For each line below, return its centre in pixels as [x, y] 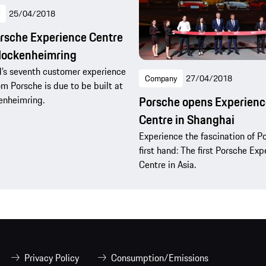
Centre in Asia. [167, 164]
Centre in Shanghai [187, 119]
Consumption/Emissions [160, 257]
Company [161, 78]
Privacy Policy [52, 257]
